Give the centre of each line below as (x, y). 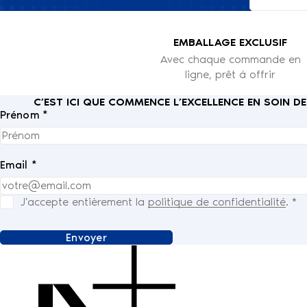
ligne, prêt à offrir (230, 74)
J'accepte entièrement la (84, 201)
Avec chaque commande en (230, 59)
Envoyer (86, 237)
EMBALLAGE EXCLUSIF (230, 42)
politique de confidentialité (217, 201)
